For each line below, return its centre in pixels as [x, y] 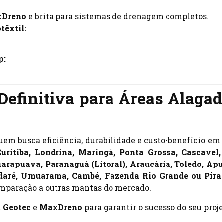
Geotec [17, 207]
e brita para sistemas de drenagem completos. [117, 16]
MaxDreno [61, 207]
